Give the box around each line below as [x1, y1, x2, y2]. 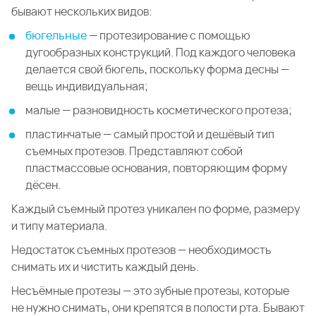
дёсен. [25, 177, 61, 193]
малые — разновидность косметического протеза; [25, 102, 292, 118]
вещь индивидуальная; [25, 78, 148, 94]
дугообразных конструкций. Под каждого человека [25, 44, 296, 60]
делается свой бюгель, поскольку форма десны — [25, 61, 289, 77]
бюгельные [25, 28, 87, 43]
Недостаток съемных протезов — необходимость [11, 242, 272, 257]
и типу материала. [11, 218, 107, 233]
